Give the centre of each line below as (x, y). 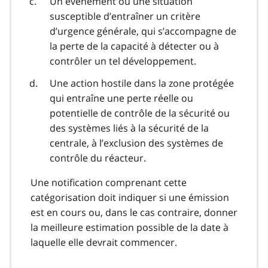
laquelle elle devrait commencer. (104, 243)
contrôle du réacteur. (98, 158)
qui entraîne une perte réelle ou (121, 98)
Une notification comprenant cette (109, 183)
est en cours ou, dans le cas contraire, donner (134, 213)
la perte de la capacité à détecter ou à (134, 46)
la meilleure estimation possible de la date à (130, 228)
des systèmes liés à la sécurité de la (129, 128)
